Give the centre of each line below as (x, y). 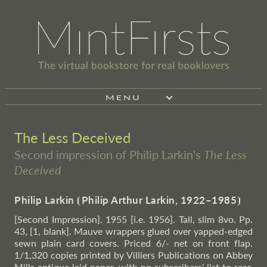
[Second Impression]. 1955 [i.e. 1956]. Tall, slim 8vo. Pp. (133, 219)
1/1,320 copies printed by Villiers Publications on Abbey (133, 255)
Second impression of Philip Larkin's (109, 154)
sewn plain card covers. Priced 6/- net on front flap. (133, 243)
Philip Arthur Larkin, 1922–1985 (159, 200)
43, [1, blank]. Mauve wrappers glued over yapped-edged (133, 231)
